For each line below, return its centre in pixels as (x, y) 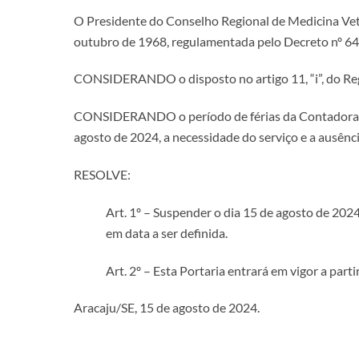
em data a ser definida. (167, 232)
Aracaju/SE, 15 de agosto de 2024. (167, 308)
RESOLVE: (102, 174)
